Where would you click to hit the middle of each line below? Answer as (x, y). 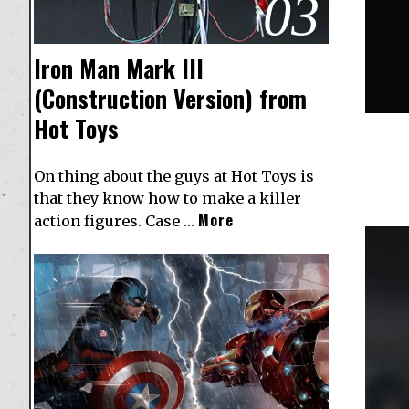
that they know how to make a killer (168, 198)
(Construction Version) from (170, 98)
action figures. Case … (116, 220)
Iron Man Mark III (119, 68)
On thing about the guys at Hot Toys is (174, 176)
